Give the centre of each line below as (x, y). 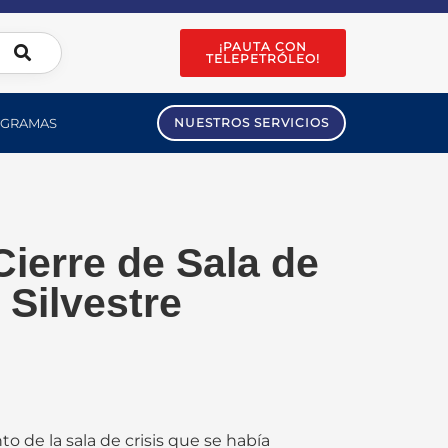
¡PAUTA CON (263, 46)
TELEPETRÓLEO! (263, 58)
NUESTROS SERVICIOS (251, 122)
